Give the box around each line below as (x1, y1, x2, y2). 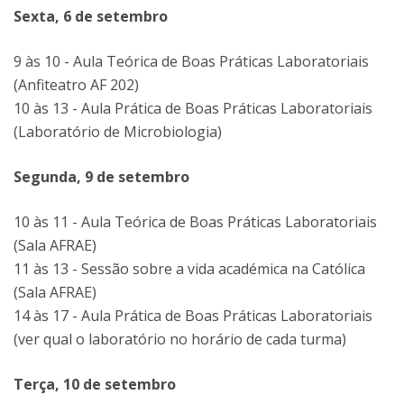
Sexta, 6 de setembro (14, 6, 168, 26)
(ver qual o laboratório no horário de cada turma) (14, 329, 346, 349)
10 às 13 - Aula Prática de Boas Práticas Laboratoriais (14, 98, 372, 118)
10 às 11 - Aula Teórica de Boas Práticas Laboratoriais (14, 212, 377, 232)
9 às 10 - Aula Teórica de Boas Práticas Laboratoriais (14, 51, 369, 71)
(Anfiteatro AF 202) (14, 75, 139, 95)
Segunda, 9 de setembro (14, 167, 189, 187)
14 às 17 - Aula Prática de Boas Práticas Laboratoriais (14, 306, 372, 326)
